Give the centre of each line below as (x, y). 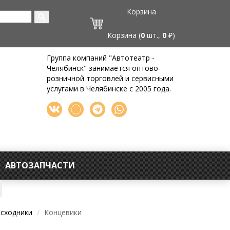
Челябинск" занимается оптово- (104, 68)
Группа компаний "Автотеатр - (101, 58)
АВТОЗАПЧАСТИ (40, 165)
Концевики (63, 212)
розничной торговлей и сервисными (110, 78)
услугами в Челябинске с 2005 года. (109, 89)
